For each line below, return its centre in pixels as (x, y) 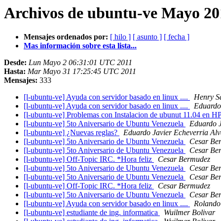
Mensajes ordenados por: (66, 37)
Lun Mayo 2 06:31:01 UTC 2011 (80, 63)
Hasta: (15, 72)
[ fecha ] (177, 37)
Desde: (15, 63)
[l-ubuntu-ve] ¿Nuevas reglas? (72, 133)
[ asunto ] (147, 37)
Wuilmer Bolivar (189, 213)
